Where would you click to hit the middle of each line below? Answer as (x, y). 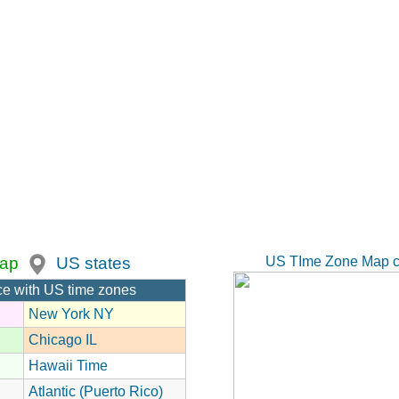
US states (94, 263)
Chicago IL (63, 339)
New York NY (71, 313)
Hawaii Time (68, 365)
